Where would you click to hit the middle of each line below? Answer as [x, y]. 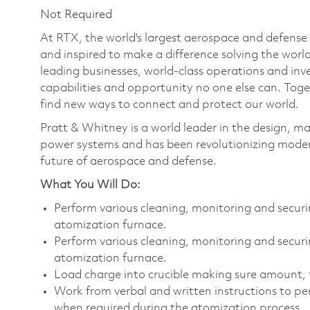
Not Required [76, 15]
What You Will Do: [90, 185]
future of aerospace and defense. [128, 161]
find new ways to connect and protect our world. [171, 104]
